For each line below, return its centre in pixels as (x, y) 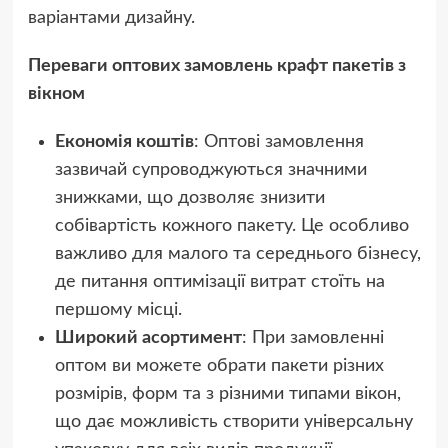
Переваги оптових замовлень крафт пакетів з (216, 65)
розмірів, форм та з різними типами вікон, (227, 393)
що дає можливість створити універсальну (233, 421)
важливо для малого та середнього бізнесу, (237, 253)
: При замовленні (312, 337)
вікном (56, 93)
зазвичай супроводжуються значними (210, 169)
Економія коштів (124, 141)
